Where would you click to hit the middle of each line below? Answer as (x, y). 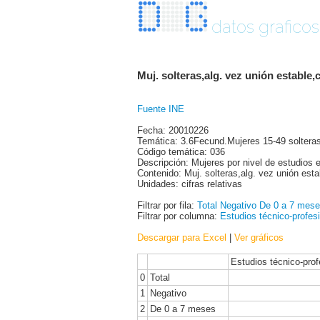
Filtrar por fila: (167, 205)
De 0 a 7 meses (183, 309)
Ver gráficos (259, 237)
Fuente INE (161, 109)
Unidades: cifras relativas (190, 184)
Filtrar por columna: (179, 216)
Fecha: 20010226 (173, 130)
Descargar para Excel (182, 237)
